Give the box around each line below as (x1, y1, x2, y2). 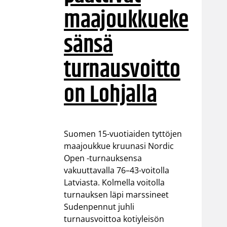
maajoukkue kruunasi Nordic (64, 140, 174, 152)
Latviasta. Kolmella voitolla (64, 176, 165, 188)
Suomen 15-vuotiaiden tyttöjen (64, 128, 182, 139)
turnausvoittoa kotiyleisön (64, 213, 165, 224)
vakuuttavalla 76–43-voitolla (64, 164, 170, 176)
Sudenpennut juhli (64, 201, 135, 212)
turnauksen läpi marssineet (64, 188, 169, 200)
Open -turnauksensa (64, 152, 142, 164)
